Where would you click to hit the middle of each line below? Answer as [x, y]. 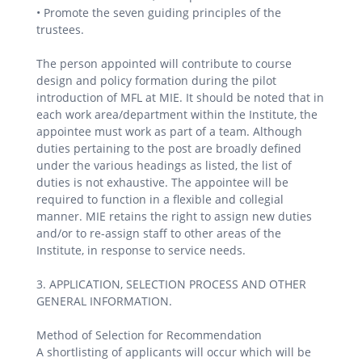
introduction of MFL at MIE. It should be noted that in [180, 97]
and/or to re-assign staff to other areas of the [159, 233]
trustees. [61, 29]
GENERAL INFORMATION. [104, 301]
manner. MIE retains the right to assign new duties [174, 216]
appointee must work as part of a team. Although [169, 131]
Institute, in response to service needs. [141, 250]
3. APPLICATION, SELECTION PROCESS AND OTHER [171, 284]
